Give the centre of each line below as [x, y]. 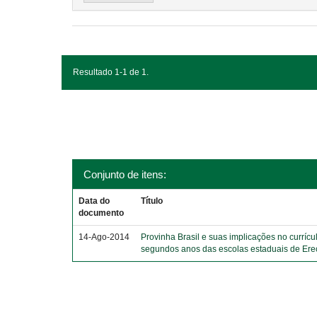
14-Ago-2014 [104, 237]
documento [102, 213]
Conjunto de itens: [125, 174]
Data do [94, 201]
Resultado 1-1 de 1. [111, 72]
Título [152, 201]
